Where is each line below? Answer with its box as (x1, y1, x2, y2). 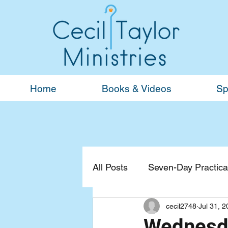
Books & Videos (101, 83, 172, 94)
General (181, 202, 213, 213)
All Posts (93, 161, 128, 173)
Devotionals (113, 202, 160, 213)
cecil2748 (166, 202, 196, 210)
